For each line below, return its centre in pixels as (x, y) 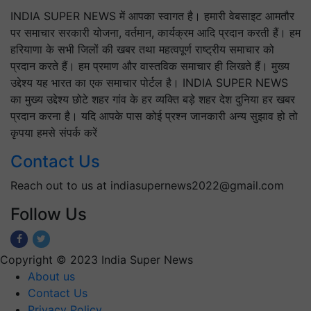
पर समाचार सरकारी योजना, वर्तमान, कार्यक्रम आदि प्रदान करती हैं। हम (155, 33)
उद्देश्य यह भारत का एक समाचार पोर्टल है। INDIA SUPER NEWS (149, 83)
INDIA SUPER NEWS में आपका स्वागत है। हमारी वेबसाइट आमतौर (152, 16)
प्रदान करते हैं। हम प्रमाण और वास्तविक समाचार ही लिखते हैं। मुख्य (150, 66)
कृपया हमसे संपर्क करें (54, 133)
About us (51, 277)
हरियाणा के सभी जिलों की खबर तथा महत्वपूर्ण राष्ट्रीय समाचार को (142, 50)
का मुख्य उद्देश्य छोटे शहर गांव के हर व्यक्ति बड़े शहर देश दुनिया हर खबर (153, 100)
